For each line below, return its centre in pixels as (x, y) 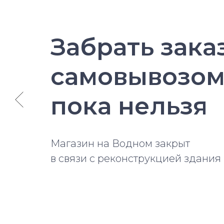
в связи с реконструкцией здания (135, 158)
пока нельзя (129, 106)
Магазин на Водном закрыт (120, 143)
